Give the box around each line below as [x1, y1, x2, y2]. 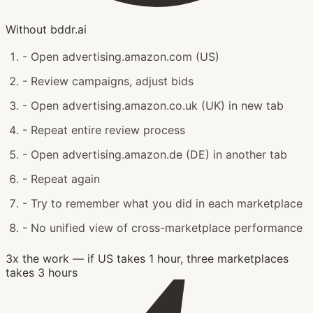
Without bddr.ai [6, 22, 87, 36]
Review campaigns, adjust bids [31, 73, 194, 88]
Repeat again [31, 171, 100, 186]
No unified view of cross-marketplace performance [31, 220, 303, 235]
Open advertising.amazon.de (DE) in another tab [31, 147, 287, 161]
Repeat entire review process [31, 122, 185, 137]
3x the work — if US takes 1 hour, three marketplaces [6, 251, 289, 265]
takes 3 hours [6, 265, 78, 279]
